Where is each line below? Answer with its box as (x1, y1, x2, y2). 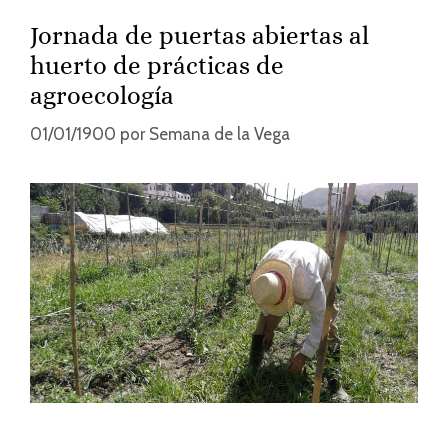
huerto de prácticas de (30, 50, 284, 80)
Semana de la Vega (149, 124, 290, 145)
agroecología (30, 80, 174, 110)
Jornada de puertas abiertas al (30, 20, 369, 50)
